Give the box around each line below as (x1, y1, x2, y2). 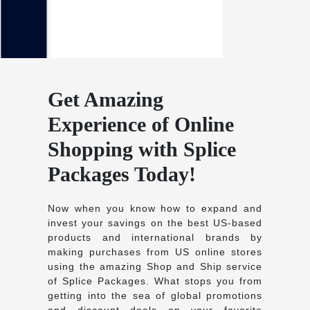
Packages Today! (48, 162, 196, 185)
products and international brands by (48, 231, 262, 243)
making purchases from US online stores (48, 246, 262, 257)
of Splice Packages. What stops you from (48, 275, 262, 286)
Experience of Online (48, 112, 234, 136)
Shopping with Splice (48, 137, 236, 161)
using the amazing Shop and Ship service (48, 260, 262, 272)
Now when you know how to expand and (48, 202, 262, 214)
